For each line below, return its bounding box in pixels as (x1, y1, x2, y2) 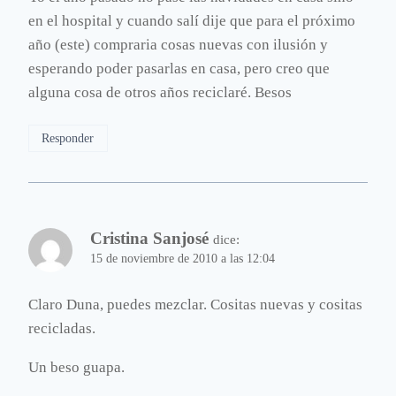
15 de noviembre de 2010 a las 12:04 (90, 251, 275, 265)
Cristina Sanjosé (90, 228, 209, 247)
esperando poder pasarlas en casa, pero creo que (28, 59, 330, 77)
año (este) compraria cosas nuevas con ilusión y (28, 35, 328, 53)
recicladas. (28, 320, 95, 338)
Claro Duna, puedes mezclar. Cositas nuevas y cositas (28, 296, 362, 314)
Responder (42, 131, 95, 146)
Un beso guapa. (28, 359, 125, 377)
